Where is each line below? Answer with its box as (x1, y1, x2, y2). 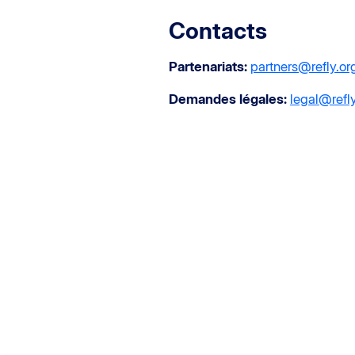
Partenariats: (169, 58, 247, 74)
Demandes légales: (169, 90, 287, 107)
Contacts (169, 16, 267, 44)
